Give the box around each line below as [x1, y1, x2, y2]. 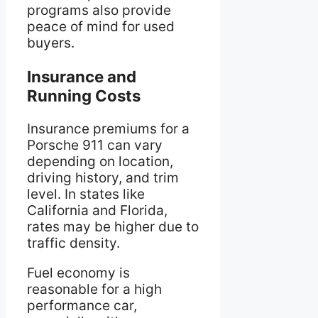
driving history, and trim [27, 170, 179, 187]
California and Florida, [27, 202, 168, 219]
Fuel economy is [27, 265, 130, 282]
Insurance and [27, 67, 136, 87]
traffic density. [27, 235, 120, 252]
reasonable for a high [27, 281, 162, 298]
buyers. [27, 34, 75, 51]
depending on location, [27, 153, 173, 170]
